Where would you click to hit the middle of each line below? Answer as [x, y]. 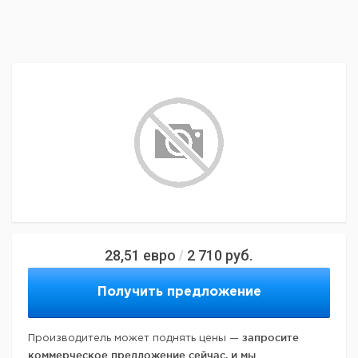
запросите [270, 338]
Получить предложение [179, 292]
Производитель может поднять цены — [135, 339]
